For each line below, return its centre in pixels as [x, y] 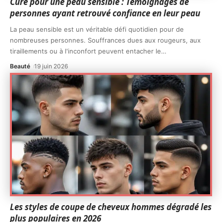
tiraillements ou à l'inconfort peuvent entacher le [85, 51]
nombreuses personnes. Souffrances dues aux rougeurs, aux [105, 40]
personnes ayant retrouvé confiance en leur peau [105, 13]
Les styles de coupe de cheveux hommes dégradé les [111, 207]
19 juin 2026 [51, 66]
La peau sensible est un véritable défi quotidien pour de [97, 29]
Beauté [20, 66]
